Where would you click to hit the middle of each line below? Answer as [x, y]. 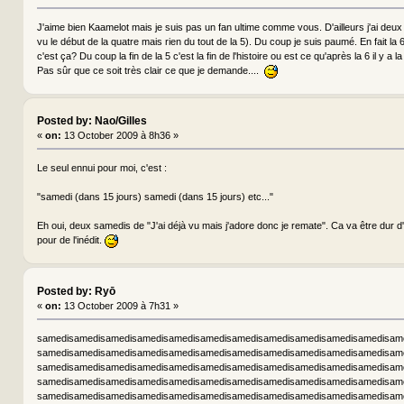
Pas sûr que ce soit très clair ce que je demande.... [150, 71]
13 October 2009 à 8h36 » [119, 136]
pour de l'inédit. [70, 240]
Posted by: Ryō [76, 291]
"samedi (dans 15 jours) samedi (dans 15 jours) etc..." [155, 197]
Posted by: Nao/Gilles [92, 121]
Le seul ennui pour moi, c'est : [101, 168]
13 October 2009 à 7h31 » [119, 305]
